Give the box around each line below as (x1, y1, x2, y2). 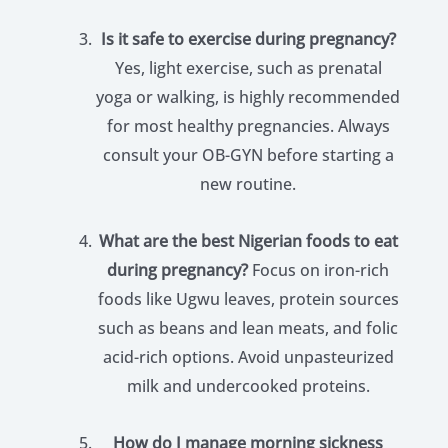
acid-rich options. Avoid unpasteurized (102, 346, 394, 368)
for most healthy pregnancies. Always (106, 115, 390, 137)
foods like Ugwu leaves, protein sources (97, 288, 399, 310)
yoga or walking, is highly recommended (96, 86, 400, 108)
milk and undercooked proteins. (126, 375, 370, 397)
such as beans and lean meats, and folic (98, 317, 398, 339)
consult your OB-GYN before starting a (102, 144, 394, 166)
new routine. (200, 173, 296, 195)
